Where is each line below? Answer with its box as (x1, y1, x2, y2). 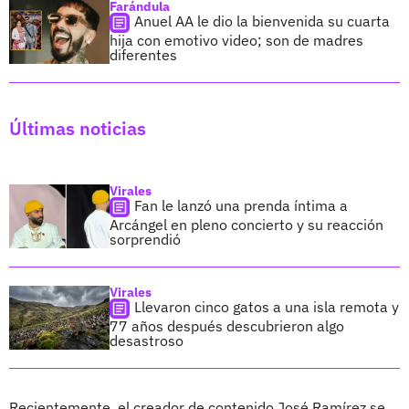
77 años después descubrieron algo (110, 316, 344, 335)
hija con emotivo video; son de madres (110, 30, 363, 49)
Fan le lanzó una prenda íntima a (134, 195, 348, 215)
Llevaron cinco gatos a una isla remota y (134, 297, 399, 316)
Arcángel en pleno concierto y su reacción (110, 215, 383, 234)
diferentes (110, 45, 177, 64)
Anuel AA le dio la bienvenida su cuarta (134, 11, 390, 30)
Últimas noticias (9, 115, 146, 141)
